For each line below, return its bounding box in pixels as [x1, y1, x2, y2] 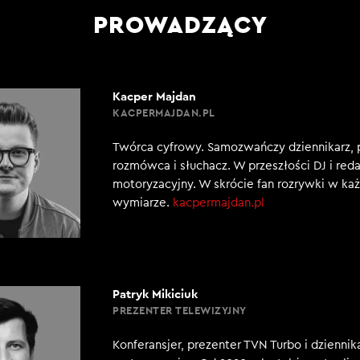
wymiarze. [112, 197, 173, 209]
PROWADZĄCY [92, 9, 268, 39]
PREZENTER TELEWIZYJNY [112, 304, 247, 317]
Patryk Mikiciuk [112, 286, 198, 301]
